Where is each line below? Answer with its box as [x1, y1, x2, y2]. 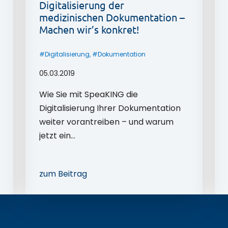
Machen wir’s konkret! [39, 22, 140, 36]
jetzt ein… [39, 129, 76, 141]
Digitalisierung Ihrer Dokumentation [39, 102, 181, 114]
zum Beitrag [39, 167, 88, 180]
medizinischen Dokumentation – [39, 10, 185, 23]
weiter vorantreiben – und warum [39, 116, 174, 128]
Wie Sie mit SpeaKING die [39, 88, 138, 100]
